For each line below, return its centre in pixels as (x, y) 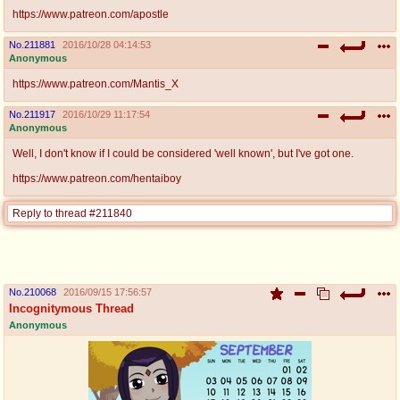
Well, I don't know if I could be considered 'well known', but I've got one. (183, 153)
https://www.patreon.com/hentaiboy (97, 178)
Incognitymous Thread (71, 308)
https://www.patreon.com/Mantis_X (96, 83)
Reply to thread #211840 (72, 213)
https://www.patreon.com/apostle (91, 14)
